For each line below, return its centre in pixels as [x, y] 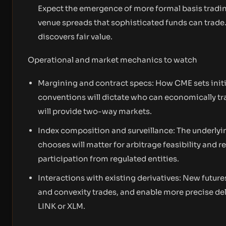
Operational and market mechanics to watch [112, 60]
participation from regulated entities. [108, 159]
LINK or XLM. [62, 206]
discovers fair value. [75, 37]
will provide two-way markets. [95, 111]
